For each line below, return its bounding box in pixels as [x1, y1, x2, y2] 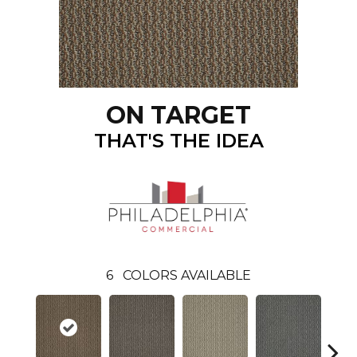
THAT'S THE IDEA [93, 128, 264, 152]
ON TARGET [106, 100, 251, 130]
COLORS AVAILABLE [123, 267, 251, 283]
